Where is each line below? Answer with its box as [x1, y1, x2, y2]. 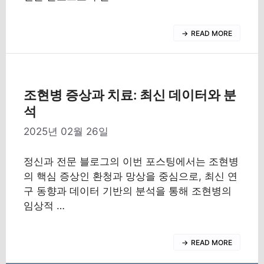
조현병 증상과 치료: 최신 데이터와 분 [24, 87, 236, 103]
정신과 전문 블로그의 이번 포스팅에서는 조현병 [24, 155, 239, 167]
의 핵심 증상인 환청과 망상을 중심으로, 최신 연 [24, 170, 237, 182]
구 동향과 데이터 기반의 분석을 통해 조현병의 [24, 184, 232, 197]
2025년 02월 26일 [24, 126, 108, 137]
